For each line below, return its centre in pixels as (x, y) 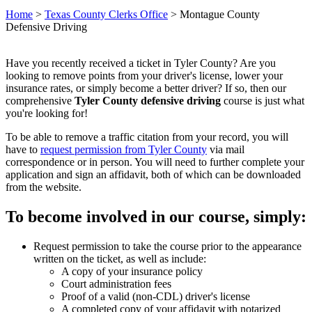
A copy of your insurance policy (132, 272)
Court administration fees (116, 284)
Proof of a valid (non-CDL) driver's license (156, 297)
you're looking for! (47, 114)
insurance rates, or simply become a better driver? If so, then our (146, 88)
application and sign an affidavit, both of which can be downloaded (153, 175)
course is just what (263, 101)
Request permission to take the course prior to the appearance (167, 247)
